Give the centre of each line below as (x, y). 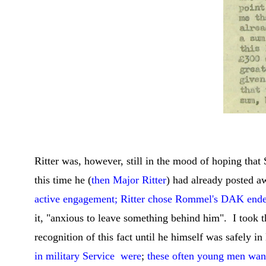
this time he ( (63, 180)
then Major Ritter (129, 180)
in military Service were (88, 256)
